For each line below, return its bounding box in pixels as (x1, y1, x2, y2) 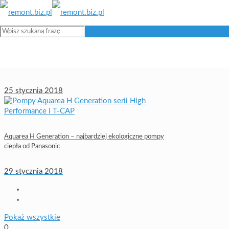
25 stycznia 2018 (4, 86, 63, 95)
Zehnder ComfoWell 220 (4, 62, 76, 69)
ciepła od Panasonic (4, 143, 60, 150)
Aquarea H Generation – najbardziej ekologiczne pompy (4, 133, 164, 140)
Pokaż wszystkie (4, 214, 60, 222)
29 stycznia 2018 (4, 168, 63, 176)
